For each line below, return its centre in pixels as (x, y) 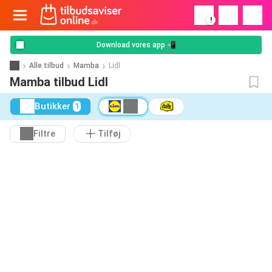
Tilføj (109, 134)
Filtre (44, 134)
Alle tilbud (46, 65)
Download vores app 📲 (136, 45)
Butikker (53, 107)
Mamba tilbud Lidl (59, 82)
